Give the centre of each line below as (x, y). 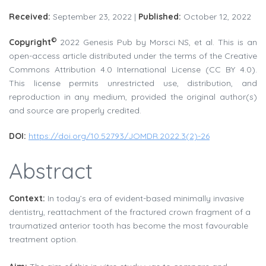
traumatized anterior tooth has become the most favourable (129, 226)
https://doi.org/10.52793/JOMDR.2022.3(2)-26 (119, 136)
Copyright (30, 42)
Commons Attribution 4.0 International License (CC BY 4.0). (133, 70)
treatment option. (43, 240)
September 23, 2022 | (94, 17)
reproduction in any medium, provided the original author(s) (133, 97)
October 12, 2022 (216, 17)
